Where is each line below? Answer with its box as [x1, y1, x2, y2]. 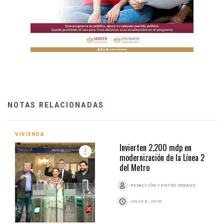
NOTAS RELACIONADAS [7, 100, 104, 109]
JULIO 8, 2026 [130, 198, 162, 203]
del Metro [119, 161, 149, 173]
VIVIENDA [15, 131, 44, 137]
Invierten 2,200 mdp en [119, 141, 191, 153]
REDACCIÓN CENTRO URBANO [130, 182, 196, 187]
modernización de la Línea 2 [119, 151, 204, 163]
